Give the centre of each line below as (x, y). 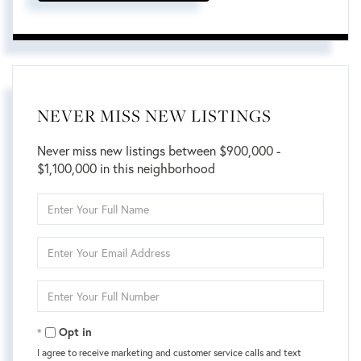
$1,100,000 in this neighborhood (126, 168)
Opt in (75, 332)
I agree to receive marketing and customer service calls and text (169, 353)
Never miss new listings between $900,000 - (159, 151)
